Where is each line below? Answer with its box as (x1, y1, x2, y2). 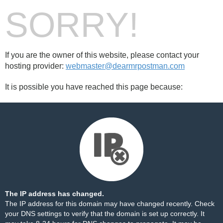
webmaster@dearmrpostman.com (66, 62, 185, 70)
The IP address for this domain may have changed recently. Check (5, 200, 215, 208)
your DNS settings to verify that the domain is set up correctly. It (5, 210, 205, 218)
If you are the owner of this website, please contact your (5, 51, 199, 59)
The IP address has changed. (5, 190, 104, 198)
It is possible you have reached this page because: (5, 83, 183, 91)
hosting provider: (5, 62, 66, 70)
